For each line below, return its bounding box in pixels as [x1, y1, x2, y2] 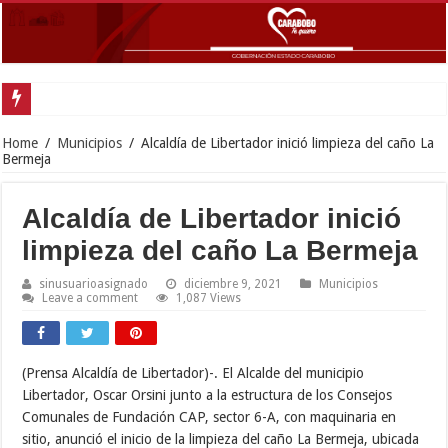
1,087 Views [176, 290, 242, 305]
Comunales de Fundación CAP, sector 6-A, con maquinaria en [22, 408, 397, 425]
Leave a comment [42, 290, 139, 305]
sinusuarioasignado [39, 276, 149, 291]
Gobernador [39, 90, 107, 106]
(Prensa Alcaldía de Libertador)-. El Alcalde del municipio [22, 364, 365, 381]
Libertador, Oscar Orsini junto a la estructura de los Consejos [22, 386, 393, 403]
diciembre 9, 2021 [184, 276, 283, 291]
